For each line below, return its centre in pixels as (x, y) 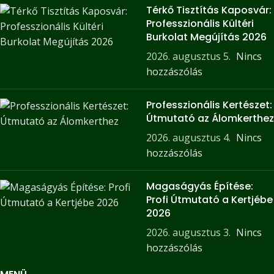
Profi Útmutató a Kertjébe (209, 200)
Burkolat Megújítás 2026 (206, 37)
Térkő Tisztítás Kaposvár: (209, 10)
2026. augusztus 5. (188, 57)
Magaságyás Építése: (200, 187)
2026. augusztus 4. (188, 138)
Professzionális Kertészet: (209, 105)
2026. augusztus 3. (188, 233)
